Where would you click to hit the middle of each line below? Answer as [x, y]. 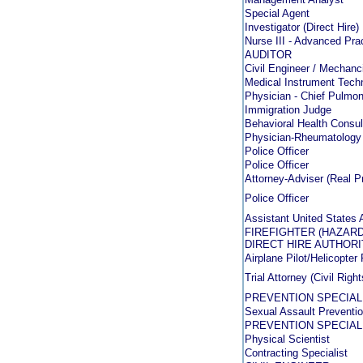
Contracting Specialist [296, 353]
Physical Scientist [287, 339]
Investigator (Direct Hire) [302, 27]
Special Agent [277, 13]
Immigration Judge [288, 110]
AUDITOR [268, 55]
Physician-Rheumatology [303, 137]
